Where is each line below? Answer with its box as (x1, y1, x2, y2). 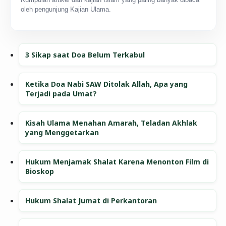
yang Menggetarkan (25, 128, 99, 138)
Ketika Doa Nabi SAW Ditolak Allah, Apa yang (25, 79, 188, 89)
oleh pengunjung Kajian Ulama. (20, 6, 111, 14)
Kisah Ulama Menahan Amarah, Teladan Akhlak (25, 118, 198, 128)
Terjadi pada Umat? (25, 89, 97, 99)
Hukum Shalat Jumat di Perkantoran (25, 196, 157, 206)
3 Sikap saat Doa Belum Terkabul (25, 50, 145, 60)
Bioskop (25, 166, 54, 177)
